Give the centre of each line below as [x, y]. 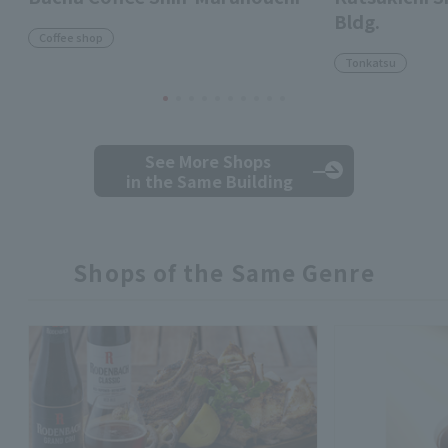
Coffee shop [71, 37]
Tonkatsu [370, 62]
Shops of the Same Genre [224, 272]
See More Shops [209, 161]
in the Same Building [209, 181]
